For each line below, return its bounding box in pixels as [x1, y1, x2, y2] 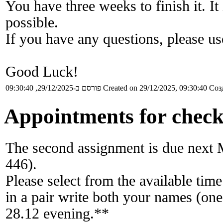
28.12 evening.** [5, 205, 109, 222]
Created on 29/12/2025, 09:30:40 [103, 83, 207, 92]
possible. [5, 14, 58, 30]
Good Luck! [5, 63, 78, 80]
